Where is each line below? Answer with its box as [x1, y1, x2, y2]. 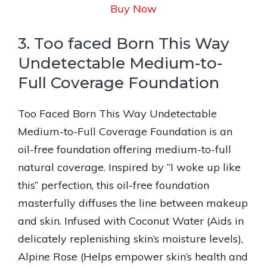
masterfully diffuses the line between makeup [18, 196, 248, 210]
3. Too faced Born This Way [18, 34, 229, 53]
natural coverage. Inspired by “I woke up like [18, 160, 241, 174]
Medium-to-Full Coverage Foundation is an [18, 125, 232, 138]
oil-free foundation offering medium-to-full [18, 142, 231, 156]
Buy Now [110, 2, 157, 15]
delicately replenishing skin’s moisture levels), [18, 232, 243, 246]
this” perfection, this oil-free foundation [18, 178, 209, 192]
